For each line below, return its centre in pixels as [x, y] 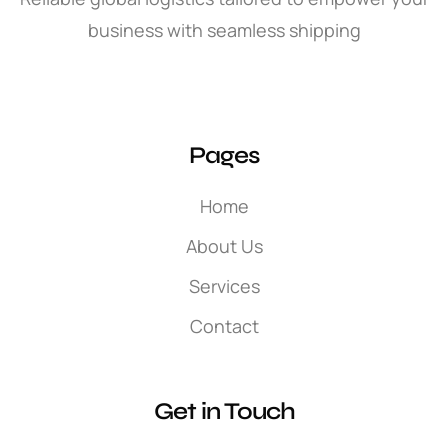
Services [224, 285]
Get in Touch [224, 411]
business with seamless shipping [224, 29]
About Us [224, 245]
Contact [224, 325]
